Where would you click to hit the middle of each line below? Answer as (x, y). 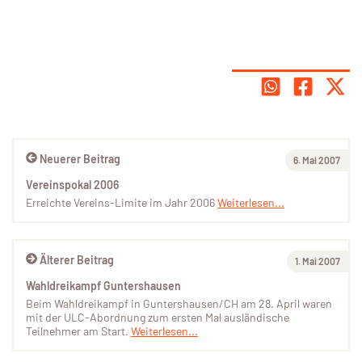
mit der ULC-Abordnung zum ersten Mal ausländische (158, 318)
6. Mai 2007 (317, 160)
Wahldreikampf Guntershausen (103, 286)
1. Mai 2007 (318, 261)
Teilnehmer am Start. (78, 331)
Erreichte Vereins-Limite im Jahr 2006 (122, 203)
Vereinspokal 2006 (72, 185)
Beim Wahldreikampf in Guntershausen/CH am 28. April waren (179, 304)
